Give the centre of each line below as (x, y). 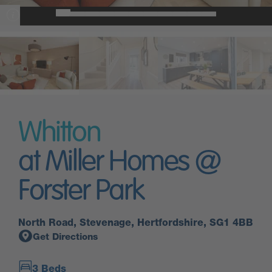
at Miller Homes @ (119, 163)
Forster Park (81, 192)
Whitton (59, 134)
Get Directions (65, 237)
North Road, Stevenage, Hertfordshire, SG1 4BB (136, 223)
